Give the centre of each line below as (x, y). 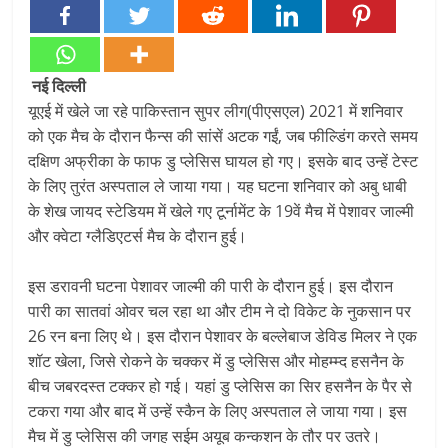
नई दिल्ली (59, 86)
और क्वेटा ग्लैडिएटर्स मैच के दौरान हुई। (138, 236)
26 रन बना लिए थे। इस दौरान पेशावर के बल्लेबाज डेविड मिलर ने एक (223, 336)
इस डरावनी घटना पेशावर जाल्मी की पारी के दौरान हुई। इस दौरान (211, 286)
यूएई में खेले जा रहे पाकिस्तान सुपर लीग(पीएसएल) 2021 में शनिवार (216, 111)
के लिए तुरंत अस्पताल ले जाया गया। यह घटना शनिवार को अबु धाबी (218, 186)
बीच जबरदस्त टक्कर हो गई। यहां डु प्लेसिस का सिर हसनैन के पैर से (220, 386)
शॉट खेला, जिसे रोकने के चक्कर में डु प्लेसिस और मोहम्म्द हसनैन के (216, 361)
